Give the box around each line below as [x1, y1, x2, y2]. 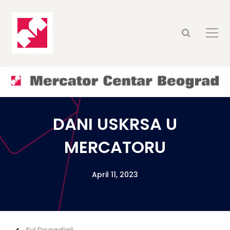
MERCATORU [64, 136, 166, 159]
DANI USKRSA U [53, 112, 177, 136]
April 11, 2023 [92, 169, 138, 180]
